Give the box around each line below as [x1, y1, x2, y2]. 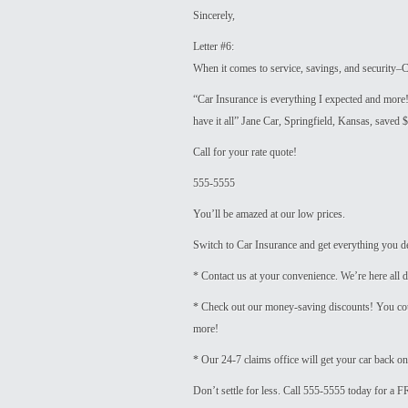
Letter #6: [193, 40, 234, 53]
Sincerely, [193, 9, 235, 22]
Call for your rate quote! [193, 146, 297, 158]
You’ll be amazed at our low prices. [193, 208, 345, 220]
